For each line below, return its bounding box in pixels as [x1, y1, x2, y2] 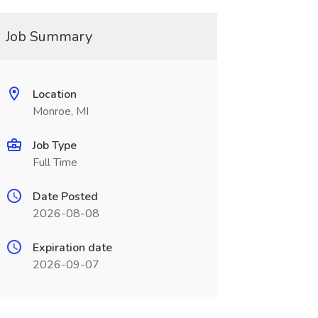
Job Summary [5, 27, 92, 46]
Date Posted [32, 189, 98, 204]
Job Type [32, 138, 77, 153]
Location [32, 87, 77, 102]
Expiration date [32, 240, 112, 256]
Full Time [32, 155, 77, 170]
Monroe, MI [32, 104, 89, 119]
